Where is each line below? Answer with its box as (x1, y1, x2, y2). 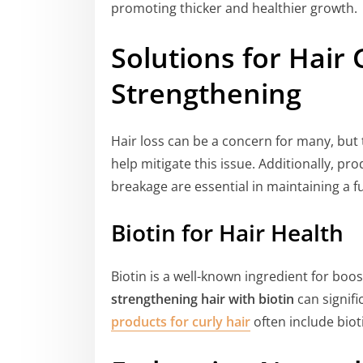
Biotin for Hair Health (111, 216, 344, 248)
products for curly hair (111, 312, 250, 331)
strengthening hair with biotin (111, 289, 294, 308)
